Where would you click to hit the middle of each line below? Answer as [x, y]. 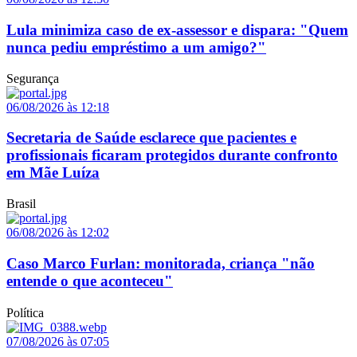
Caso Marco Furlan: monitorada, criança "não [161, 263]
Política [25, 312]
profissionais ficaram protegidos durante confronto [172, 155]
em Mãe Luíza [53, 173]
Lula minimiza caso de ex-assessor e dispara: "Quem [177, 29]
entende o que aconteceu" [90, 280]
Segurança [33, 78]
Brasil [21, 203]
